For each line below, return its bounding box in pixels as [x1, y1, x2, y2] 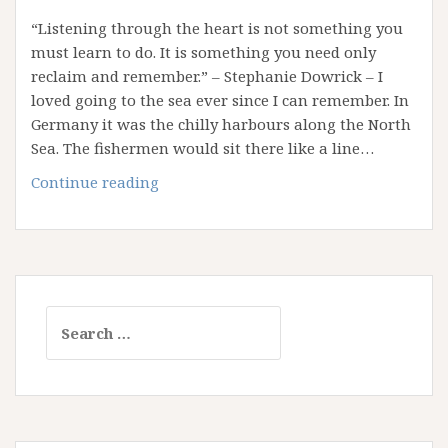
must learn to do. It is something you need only [31, 42, 376, 62]
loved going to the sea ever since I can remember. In [31, 90, 409, 110]
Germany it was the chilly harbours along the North [31, 114, 411, 134]
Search [45, 307, 97, 327]
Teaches [158, 243, 215, 263]
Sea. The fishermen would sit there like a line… [31, 138, 374, 158]
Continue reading [31, 172, 159, 192]
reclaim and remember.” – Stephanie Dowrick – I [31, 66, 383, 86]
